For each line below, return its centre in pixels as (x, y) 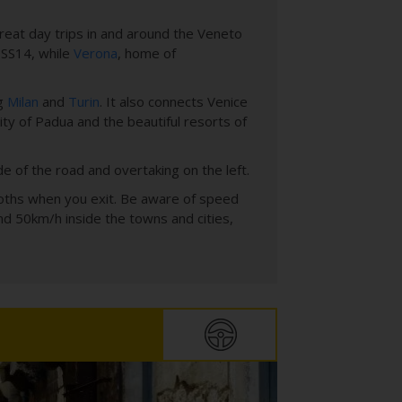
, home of (147, 53)
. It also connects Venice (174, 102)
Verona (96, 53)
